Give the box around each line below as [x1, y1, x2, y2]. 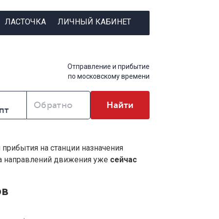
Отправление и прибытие [67, 63, 150, 71]
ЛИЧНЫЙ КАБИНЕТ [57, 17, 131, 26]
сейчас [110, 155, 137, 165]
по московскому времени [68, 72, 150, 81]
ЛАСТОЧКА [4, 17, 46, 26]
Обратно [34, 100, 73, 110]
